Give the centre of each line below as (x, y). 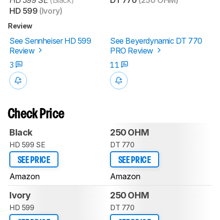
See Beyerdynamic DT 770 (156, 41)
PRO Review (133, 50)
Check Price (36, 114)
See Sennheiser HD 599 (50, 41)
